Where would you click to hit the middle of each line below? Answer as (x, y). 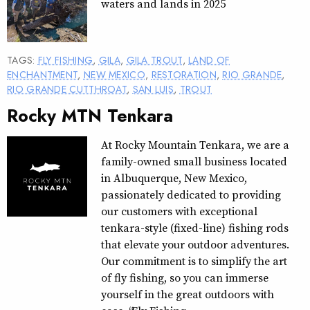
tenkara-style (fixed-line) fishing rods (194, 227)
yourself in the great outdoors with (187, 294)
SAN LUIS (153, 89)
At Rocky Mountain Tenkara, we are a (195, 144)
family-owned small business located (194, 161)
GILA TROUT (154, 60)
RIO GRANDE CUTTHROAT (67, 89)
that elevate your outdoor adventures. (195, 244)
